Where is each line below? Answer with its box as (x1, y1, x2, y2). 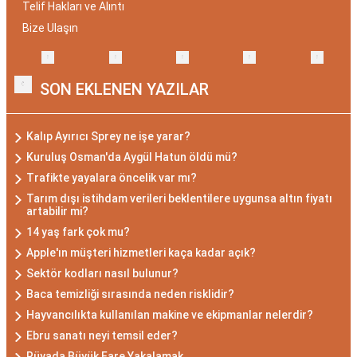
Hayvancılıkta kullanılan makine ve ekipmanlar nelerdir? (26, 308, 313, 321)
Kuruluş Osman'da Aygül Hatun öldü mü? (26, 151, 237, 163)
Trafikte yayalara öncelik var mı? (26, 171, 197, 184)
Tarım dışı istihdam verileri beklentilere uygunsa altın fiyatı (26, 192, 332, 205)
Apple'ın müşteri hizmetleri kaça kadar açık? (26, 246, 256, 259)
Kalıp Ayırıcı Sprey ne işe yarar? (26, 130, 190, 143)
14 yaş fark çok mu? (26, 226, 130, 238)
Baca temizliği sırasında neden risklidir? (26, 288, 234, 300)
